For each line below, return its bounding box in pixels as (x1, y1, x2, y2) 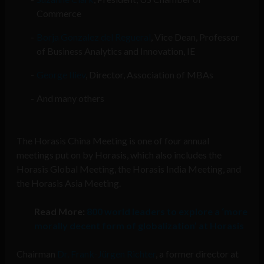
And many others (36, 93, 104, 104)
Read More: (34, 206, 87, 217)
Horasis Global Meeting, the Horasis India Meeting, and (16, 163, 241, 175)
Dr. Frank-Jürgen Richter (57, 248, 156, 260)
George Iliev (36, 69, 85, 81)
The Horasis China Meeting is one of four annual (16, 135, 209, 147)
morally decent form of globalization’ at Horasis (34, 220, 244, 232)
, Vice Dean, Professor (150, 31, 239, 43)
